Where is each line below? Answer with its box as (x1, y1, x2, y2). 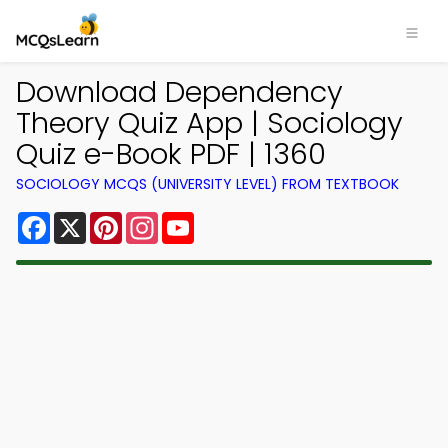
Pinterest (122, 208, 194, 231)
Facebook (50, 208, 129, 231)
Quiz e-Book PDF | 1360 (16, 134, 326, 174)
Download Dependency (16, 72, 343, 112)
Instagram (158, 208, 240, 231)
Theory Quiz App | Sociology (16, 103, 403, 143)
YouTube (194, 208, 262, 231)
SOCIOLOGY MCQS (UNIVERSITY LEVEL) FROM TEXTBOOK (16, 174, 399, 194)
